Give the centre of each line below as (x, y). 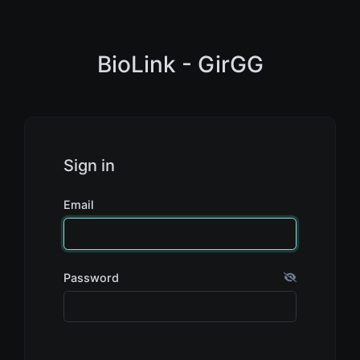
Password (91, 277)
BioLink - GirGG (180, 64)
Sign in (89, 166)
